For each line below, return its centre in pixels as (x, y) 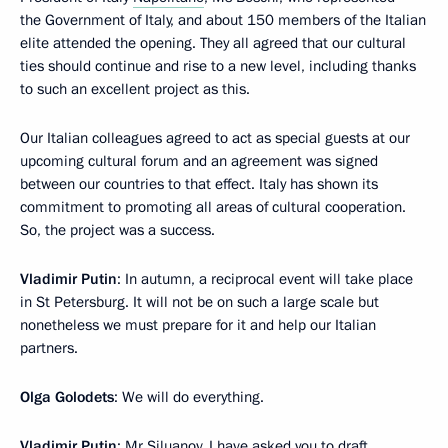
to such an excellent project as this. (135, 88)
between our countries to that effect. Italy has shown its (199, 183)
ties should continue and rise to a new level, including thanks (218, 65)
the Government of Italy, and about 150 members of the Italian (223, 19)
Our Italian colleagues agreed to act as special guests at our (215, 137)
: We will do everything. (189, 396)
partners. (49, 347)
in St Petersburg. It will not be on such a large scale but (199, 301)
